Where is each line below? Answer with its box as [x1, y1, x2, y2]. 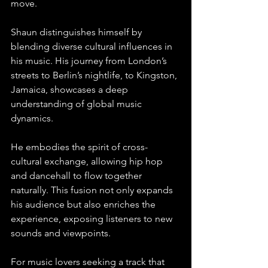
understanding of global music [11, 98, 144, 109]
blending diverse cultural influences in [11, 40, 175, 52]
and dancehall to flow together [11, 169, 144, 181]
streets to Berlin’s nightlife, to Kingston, [11, 69, 179, 81]
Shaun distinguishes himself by [11, 26, 144, 38]
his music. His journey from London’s [11, 54, 169, 66]
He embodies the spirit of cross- [11, 141, 148, 153]
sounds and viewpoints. [11, 227, 111, 239]
